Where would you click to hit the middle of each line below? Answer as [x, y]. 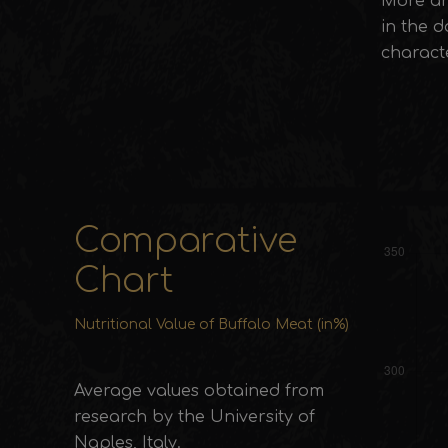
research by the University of [194, 417]
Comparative [185, 241]
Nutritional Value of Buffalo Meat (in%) [211, 324]
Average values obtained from [199, 391]
